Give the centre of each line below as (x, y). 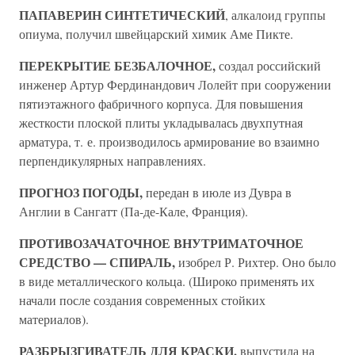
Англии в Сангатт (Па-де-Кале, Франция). (134, 211)
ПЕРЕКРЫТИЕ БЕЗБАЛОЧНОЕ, (117, 65)
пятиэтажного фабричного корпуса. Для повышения (161, 103)
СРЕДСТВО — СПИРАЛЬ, (97, 262)
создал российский (268, 65)
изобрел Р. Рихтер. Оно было (256, 262)
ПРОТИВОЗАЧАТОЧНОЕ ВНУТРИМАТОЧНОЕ (161, 243)
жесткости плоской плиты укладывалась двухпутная (161, 122)
